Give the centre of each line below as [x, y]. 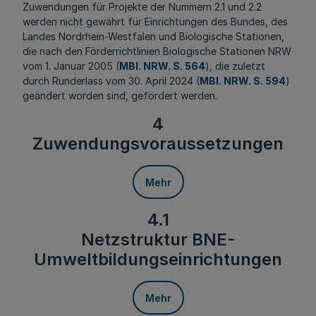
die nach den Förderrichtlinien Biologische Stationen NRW [157, 51]
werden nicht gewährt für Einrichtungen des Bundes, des [155, 22]
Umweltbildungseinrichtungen [158, 259]
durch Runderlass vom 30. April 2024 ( [111, 81]
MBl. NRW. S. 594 [243, 81]
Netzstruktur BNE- [158, 239]
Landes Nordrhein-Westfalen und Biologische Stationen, [153, 36]
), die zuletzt [235, 66]
